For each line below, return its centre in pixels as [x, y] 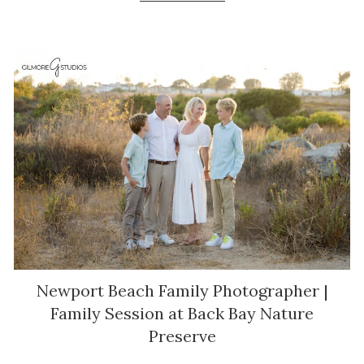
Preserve [182, 336]
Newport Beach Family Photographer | [182, 291]
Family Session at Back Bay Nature [182, 314]
